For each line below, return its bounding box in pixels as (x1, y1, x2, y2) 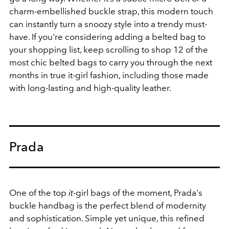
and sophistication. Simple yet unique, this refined (9, 213, 204, 223)
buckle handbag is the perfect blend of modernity (9, 200, 206, 211)
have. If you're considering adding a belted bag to (9, 32, 205, 42)
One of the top (9, 188, 68, 198)
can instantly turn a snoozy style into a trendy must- (9, 19, 207, 29)
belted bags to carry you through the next (47, 57, 212, 67)
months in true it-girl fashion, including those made (9, 70, 209, 80)
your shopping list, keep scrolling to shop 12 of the (9, 44, 208, 55)
